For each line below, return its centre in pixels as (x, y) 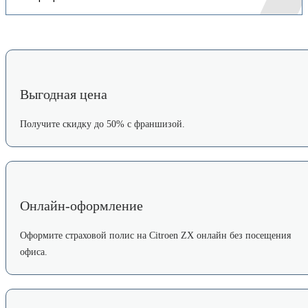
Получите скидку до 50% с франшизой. (102, 124)
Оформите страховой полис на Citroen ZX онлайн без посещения (155, 235)
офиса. (34, 252)
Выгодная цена (64, 94)
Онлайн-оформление (81, 205)
